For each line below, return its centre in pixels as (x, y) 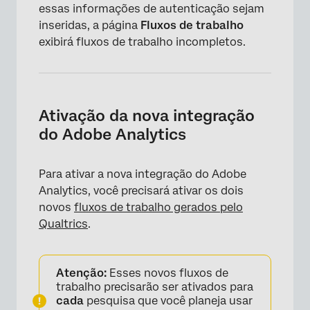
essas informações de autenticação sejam (152, 8)
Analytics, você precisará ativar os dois (141, 190)
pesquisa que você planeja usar (168, 300)
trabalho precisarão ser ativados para (155, 286)
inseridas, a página (90, 25)
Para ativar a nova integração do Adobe (143, 174)
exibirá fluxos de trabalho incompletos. (142, 42)
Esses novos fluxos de (167, 273)
